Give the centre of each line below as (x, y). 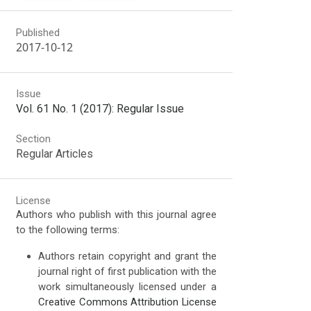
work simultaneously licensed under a (128, 287)
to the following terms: (68, 230)
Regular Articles (55, 154)
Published (38, 32)
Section (34, 139)
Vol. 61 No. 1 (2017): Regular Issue (100, 109)
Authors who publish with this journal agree (117, 215)
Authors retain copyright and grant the (128, 257)
